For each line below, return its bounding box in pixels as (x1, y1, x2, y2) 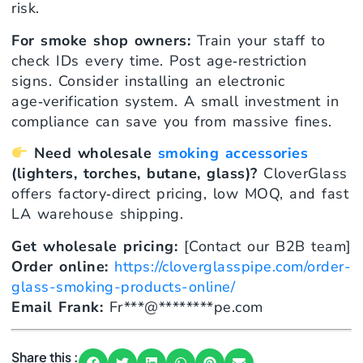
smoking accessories (157, 143, 308, 164)
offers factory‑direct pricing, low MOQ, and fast (11, 184, 348, 204)
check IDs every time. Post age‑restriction (11, 50, 306, 70)
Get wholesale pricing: (11, 236, 177, 256)
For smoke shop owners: (11, 30, 190, 50)
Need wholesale (34, 143, 158, 164)
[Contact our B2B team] (177, 236, 352, 256)
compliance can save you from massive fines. (11, 111, 332, 131)
